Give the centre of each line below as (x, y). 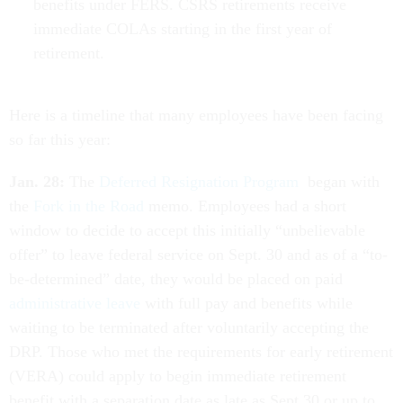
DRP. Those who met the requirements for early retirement (201, 352)
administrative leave (75, 304)
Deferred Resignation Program (197, 182)
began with (339, 182)
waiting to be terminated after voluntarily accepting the (189, 328)
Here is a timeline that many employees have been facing (196, 116)
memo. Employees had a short (245, 206)
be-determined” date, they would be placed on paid (176, 279)
